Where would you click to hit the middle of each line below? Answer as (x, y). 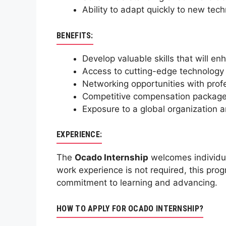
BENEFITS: (75, 35)
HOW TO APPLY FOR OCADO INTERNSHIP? (130, 208)
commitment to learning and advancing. (137, 183)
